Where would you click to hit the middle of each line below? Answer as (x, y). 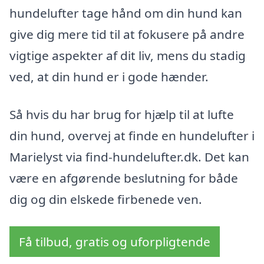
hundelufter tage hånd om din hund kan (126, 13)
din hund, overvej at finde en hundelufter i (132, 136)
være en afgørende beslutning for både (124, 178)
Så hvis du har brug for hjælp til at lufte (122, 115)
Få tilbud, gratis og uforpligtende (115, 241)
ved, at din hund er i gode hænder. (109, 77)
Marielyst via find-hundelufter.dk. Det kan (129, 157)
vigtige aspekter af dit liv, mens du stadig (128, 56)
